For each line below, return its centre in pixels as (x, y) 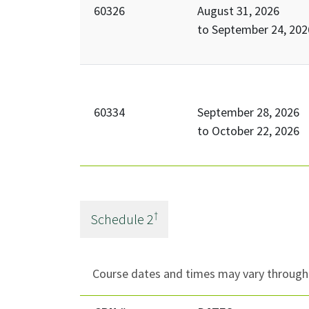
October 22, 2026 (255, 131)
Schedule (118, 219)
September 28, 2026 (248, 112)
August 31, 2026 (238, 11)
